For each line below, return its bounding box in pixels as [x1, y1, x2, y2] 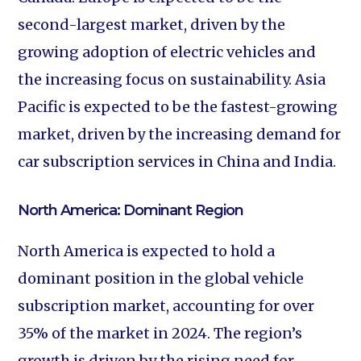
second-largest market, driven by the [18, 15, 286, 34]
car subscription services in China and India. [18, 152, 337, 171]
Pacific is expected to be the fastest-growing [18, 98, 338, 116]
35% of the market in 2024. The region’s [18, 324, 303, 342]
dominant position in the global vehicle [18, 269, 305, 288]
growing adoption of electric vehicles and [18, 43, 317, 61]
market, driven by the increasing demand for [18, 125, 342, 143]
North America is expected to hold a [18, 242, 276, 260]
